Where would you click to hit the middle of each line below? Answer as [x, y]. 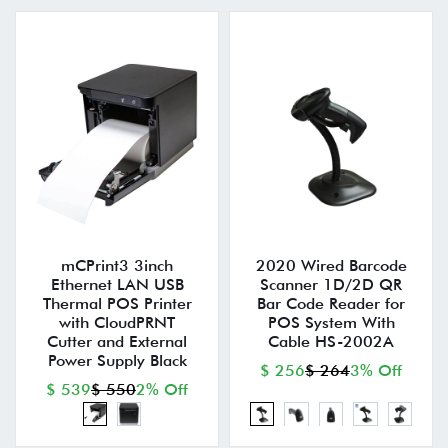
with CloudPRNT [117, 323]
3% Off [376, 371]
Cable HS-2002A [331, 342]
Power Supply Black [117, 361]
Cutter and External [117, 342]
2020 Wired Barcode [331, 266]
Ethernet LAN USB [117, 285]
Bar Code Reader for [331, 304]
